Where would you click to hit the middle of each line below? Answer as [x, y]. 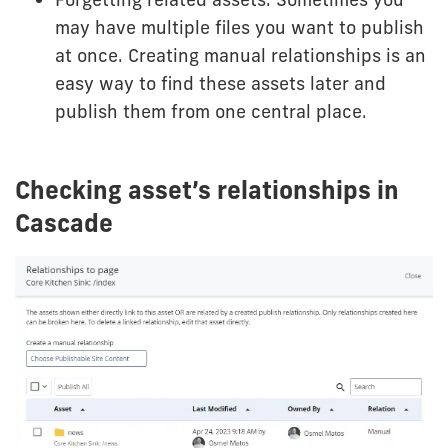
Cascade [64, 223]
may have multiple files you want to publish [239, 27]
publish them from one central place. [211, 111]
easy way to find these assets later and [220, 83]
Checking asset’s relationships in [207, 190]
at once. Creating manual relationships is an [240, 55]
